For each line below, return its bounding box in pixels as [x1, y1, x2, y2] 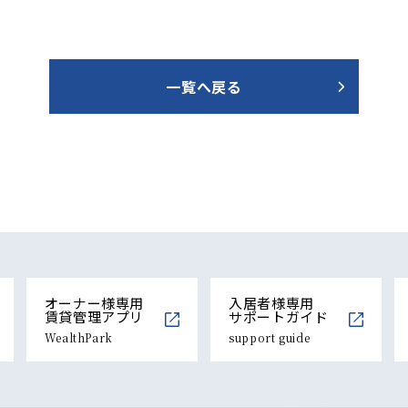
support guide [228, 330, 311, 346]
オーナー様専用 [44, 293, 145, 313]
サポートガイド [228, 307, 329, 327]
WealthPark [44, 330, 114, 346]
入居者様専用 [228, 293, 314, 313]
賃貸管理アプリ [44, 307, 145, 327]
